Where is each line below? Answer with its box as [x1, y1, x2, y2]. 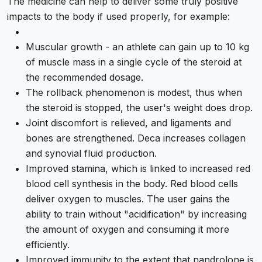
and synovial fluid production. [26, 147, 157, 160]
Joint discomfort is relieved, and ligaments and [26, 117, 231, 129]
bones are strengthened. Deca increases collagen [26, 132, 246, 144]
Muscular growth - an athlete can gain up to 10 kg [26, 41, 249, 53]
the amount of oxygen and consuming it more [26, 223, 229, 236]
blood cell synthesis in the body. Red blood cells [26, 178, 238, 190]
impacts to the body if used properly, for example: [7, 11, 230, 23]
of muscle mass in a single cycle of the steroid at [26, 56, 242, 68]
